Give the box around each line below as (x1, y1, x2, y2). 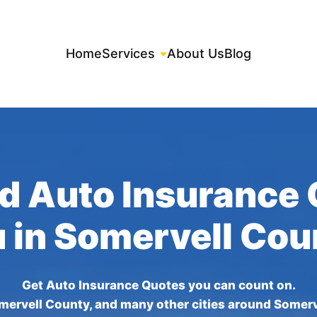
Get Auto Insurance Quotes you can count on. (21, 278, 296, 293)
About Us (167, 46, 224, 61)
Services (102, 46, 155, 61)
